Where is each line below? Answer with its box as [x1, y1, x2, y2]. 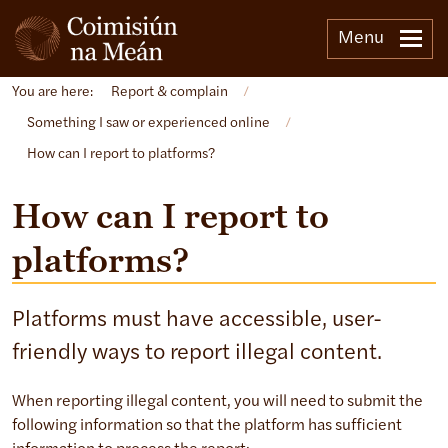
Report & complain [111, 85, 228, 101]
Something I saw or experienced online [27, 116, 270, 132]
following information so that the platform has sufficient [12, 418, 402, 435]
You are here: [12, 85, 93, 101]
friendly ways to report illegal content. [12, 342, 382, 366]
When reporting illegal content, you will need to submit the [12, 394, 423, 411]
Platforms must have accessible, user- [12, 309, 382, 333]
